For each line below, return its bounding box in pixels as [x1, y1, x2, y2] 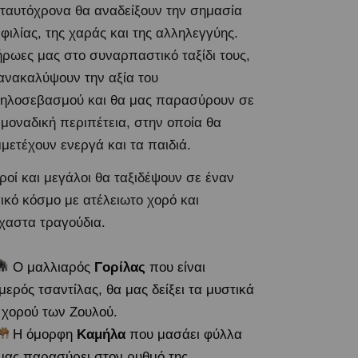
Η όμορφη [8, 327, 77, 342]
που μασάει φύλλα [125, 327, 246, 342]
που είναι [145, 260, 205, 275]
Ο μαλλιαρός [8, 260, 90, 275]
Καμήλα [76, 327, 125, 342]
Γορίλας [89, 260, 145, 275]
